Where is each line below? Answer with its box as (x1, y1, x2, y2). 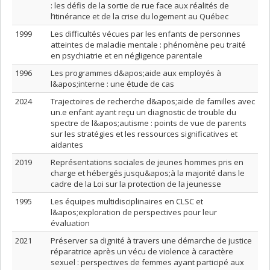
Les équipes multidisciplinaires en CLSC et (51, 196, 203, 207)
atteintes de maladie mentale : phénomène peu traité (51, 39, 246, 50)
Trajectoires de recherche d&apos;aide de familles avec (51, 96, 255, 107)
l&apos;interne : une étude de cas (51, 78, 174, 89)
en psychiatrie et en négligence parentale (51, 50, 202, 61)
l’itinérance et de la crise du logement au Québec (51, 11, 228, 22)
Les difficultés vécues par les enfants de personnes (51, 28, 240, 39)
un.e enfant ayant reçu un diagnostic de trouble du (51, 107, 236, 118)
